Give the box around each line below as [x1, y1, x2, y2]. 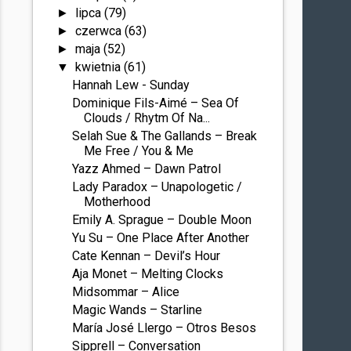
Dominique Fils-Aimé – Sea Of [72, 96, 240, 110]
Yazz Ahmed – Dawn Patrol [72, 161, 222, 176]
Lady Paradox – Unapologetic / [72, 179, 243, 194]
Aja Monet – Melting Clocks [72, 266, 224, 281]
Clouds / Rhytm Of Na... [84, 110, 211, 125]
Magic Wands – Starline [72, 302, 203, 317]
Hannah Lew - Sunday [72, 78, 190, 92]
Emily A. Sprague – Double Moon [72, 212, 252, 227]
